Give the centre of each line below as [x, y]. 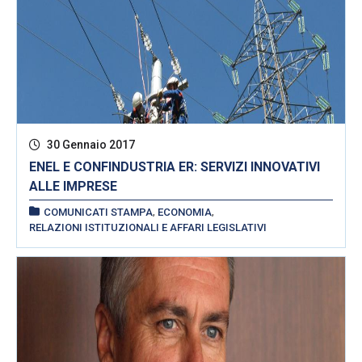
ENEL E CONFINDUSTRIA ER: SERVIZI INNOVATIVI [175, 166]
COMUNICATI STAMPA [98, 212]
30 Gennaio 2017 [90, 144]
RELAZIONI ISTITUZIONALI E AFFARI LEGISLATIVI [148, 227]
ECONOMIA [185, 212]
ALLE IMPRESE [73, 186]
